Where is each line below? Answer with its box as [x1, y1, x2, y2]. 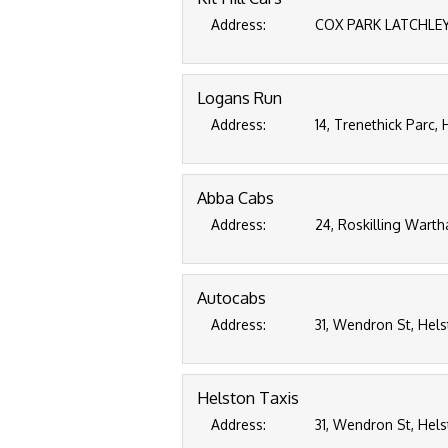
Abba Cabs [197, 187, 274, 208]
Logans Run [197, 87, 282, 108]
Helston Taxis [197, 387, 299, 408]
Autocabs [197, 287, 266, 308]
